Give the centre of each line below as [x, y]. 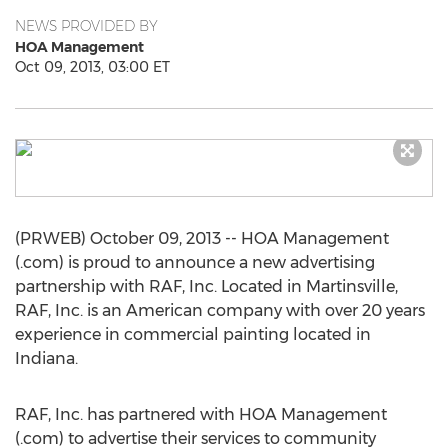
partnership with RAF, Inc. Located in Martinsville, [206, 286]
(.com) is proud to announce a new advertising [195, 262]
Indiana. [46, 358]
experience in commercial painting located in [193, 334]
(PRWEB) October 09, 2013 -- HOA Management [202, 238]
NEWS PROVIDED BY [86, 26]
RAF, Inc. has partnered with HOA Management [201, 414]
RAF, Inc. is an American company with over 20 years [220, 310]
